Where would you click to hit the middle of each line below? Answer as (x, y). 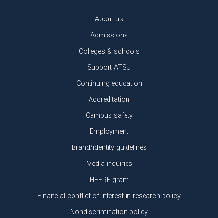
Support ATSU (109, 67)
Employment (109, 131)
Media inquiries (109, 163)
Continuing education (109, 83)
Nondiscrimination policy (109, 212)
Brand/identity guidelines (109, 147)
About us (109, 19)
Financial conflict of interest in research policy (109, 196)
